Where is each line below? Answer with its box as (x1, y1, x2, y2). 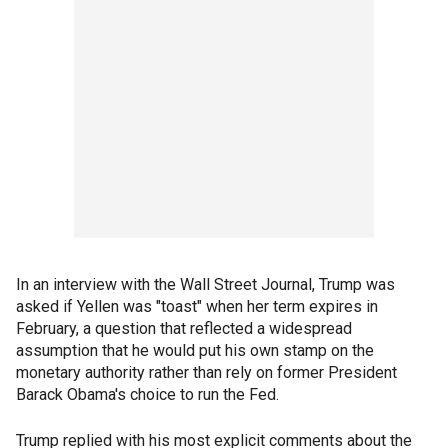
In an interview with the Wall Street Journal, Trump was (16, 275, 395, 295)
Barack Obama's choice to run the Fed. (16, 385, 279, 405)
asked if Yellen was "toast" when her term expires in (16, 297, 378, 317)
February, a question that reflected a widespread (16, 319, 352, 339)
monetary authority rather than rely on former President (16, 363, 397, 383)
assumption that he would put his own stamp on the (16, 341, 374, 361)
